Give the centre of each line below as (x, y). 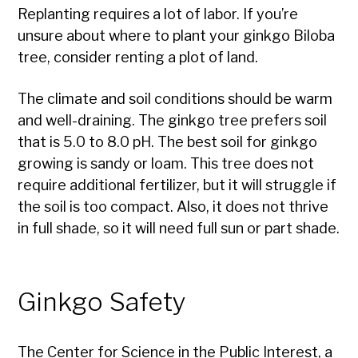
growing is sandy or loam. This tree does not (166, 164)
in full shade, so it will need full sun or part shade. (179, 229)
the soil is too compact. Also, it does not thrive (173, 207)
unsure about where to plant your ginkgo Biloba (177, 36)
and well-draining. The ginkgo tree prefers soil (173, 121)
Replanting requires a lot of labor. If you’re (158, 14)
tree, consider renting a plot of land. (138, 58)
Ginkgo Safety (102, 302)
